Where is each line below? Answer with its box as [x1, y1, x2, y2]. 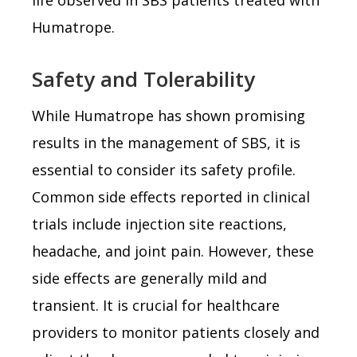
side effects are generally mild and [32, 268, 267, 288]
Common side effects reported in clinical [32, 186, 310, 206]
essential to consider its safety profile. [32, 159, 296, 179]
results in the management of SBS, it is [32, 132, 300, 152]
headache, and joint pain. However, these [32, 241, 314, 261]
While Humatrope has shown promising [32, 105, 305, 125]
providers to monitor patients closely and [32, 322, 320, 342]
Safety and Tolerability [32, 64, 255, 93]
